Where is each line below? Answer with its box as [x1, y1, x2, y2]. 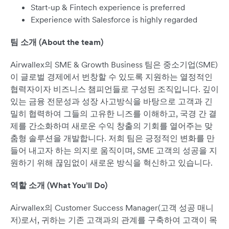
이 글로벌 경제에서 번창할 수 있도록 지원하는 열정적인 [10, 72, 213, 82]
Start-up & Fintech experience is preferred [31, 2, 185, 13]
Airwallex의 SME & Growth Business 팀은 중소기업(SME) [10, 59, 218, 70]
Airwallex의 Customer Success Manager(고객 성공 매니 [10, 202, 214, 213]
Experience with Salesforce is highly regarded [31, 14, 197, 25]
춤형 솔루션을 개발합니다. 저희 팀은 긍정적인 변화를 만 [10, 133, 215, 144]
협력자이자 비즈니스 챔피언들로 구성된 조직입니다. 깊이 [10, 84, 219, 95]
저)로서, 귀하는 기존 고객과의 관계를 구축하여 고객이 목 [10, 215, 217, 225]
